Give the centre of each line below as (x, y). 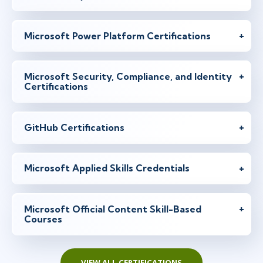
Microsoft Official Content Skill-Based (113, 209)
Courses (43, 219)
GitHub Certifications (74, 127)
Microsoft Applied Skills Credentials (107, 168)
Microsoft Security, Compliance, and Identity (128, 77)
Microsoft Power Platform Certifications (117, 36)
